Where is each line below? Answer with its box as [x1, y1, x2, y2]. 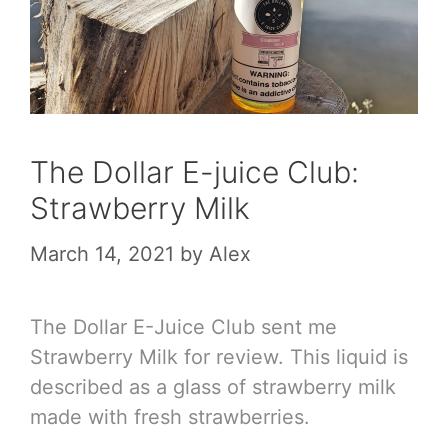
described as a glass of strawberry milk [30, 374, 396, 399]
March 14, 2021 [30, 241, 174, 266]
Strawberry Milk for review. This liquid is [30, 344, 408, 369]
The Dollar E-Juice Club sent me [30, 314, 337, 339]
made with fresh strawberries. [30, 404, 310, 429]
